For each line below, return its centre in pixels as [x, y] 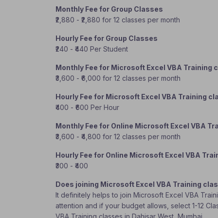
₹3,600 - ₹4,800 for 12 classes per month [118, 136]
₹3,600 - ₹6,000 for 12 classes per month [118, 78]
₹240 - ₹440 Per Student [92, 49]
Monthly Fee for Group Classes [109, 9]
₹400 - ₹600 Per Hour [87, 107]
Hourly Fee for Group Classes [107, 38]
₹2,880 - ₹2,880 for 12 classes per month [118, 20]
